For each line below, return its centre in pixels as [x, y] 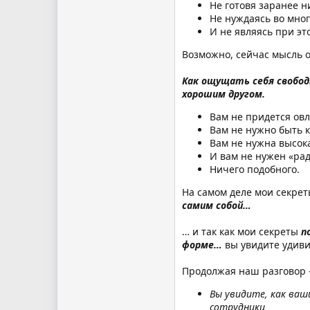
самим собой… [217, 205]
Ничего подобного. [255, 169]
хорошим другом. [224, 93]
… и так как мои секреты [241, 231]
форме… [202, 244]
